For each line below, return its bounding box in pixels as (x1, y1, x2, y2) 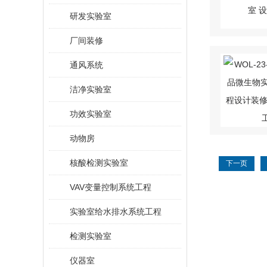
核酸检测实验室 (70, 158, 128, 167)
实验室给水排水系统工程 (70, 207, 162, 216)
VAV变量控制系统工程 (70, 182, 151, 192)
